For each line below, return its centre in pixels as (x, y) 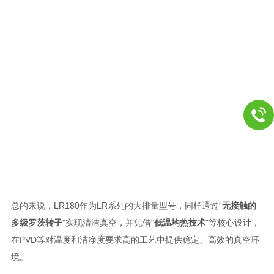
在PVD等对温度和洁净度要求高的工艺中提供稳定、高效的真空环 (135, 239)
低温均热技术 (180, 222)
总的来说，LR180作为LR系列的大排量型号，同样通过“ (116, 205)
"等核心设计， (232, 222)
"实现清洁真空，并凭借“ (108, 222)
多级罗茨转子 (36, 222)
